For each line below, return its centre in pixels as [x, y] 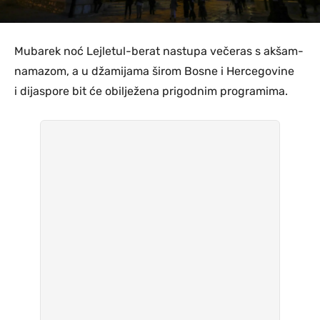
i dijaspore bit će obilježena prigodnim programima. [151, 91]
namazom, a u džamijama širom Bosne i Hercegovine [154, 71]
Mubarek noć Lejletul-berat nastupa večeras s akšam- [159, 51]
